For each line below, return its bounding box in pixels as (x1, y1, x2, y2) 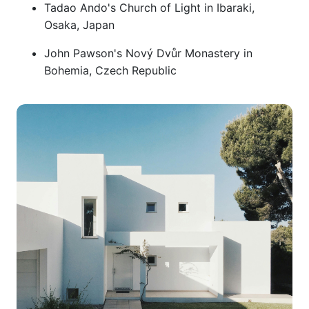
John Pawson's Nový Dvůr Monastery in (44, 46, 252, 60)
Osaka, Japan (44, 18, 114, 32)
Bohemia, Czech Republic (44, 63, 177, 77)
